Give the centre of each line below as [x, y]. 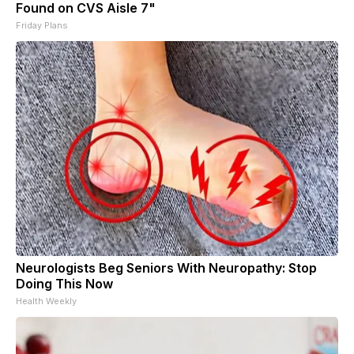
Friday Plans [42, 25]
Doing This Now [64, 283]
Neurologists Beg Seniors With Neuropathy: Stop [166, 267]
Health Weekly [46, 301]
